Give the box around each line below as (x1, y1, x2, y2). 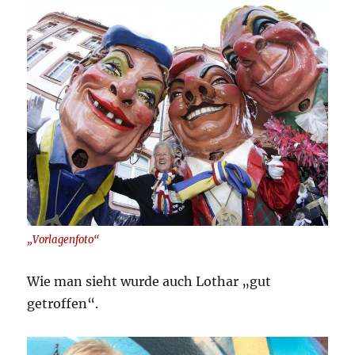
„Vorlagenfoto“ (27, 232, 100, 246)
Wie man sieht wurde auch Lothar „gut (27, 273, 272, 289)
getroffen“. (27, 295, 99, 311)
